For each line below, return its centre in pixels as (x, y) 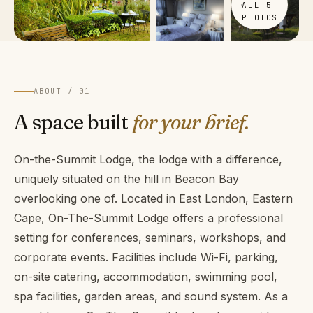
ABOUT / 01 (62, 90)
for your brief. (191, 122)
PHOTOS (260, 17)
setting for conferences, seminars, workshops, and (150, 237)
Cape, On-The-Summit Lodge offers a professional (148, 218)
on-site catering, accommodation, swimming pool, (146, 276)
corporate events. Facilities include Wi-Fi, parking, (146, 257)
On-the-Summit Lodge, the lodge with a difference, (148, 159)
